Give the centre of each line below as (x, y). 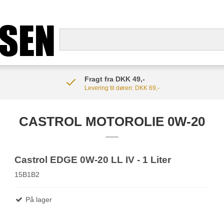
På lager (38, 199)
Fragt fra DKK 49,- (114, 79)
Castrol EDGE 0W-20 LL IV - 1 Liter (93, 160)
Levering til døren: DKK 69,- (122, 88)
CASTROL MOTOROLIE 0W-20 (112, 121)
